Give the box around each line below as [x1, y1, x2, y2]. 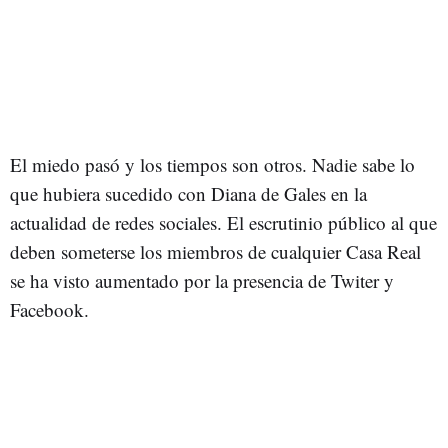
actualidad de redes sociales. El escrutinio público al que [10, 210, 437, 236]
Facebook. [10, 297, 89, 323]
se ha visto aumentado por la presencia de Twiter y [10, 268, 394, 294]
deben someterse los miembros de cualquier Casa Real [10, 239, 421, 265]
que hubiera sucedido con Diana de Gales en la [10, 181, 367, 207]
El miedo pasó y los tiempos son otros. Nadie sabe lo [10, 152, 415, 178]
